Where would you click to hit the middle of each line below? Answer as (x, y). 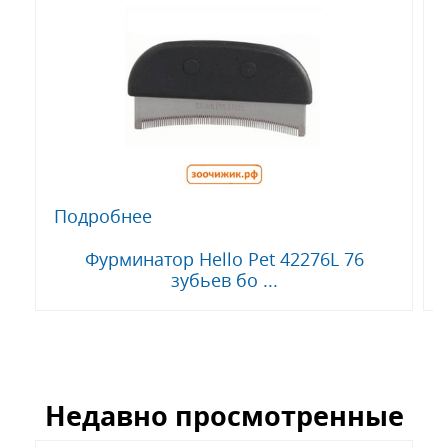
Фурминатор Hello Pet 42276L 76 (224, 258)
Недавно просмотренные (224, 415)
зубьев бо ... (224, 279)
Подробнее (103, 215)
